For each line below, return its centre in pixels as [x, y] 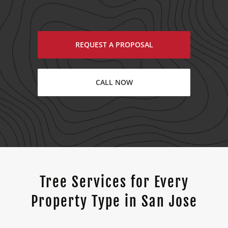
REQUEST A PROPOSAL [114, 45]
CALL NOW [114, 82]
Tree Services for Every [114, 182]
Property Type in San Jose [114, 201]
